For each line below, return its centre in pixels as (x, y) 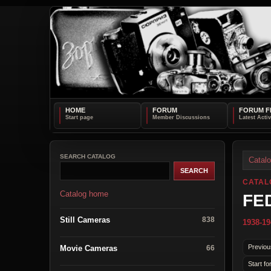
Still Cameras (85, 220)
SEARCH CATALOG (88, 156)
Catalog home (84, 194)
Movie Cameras (89, 248)
